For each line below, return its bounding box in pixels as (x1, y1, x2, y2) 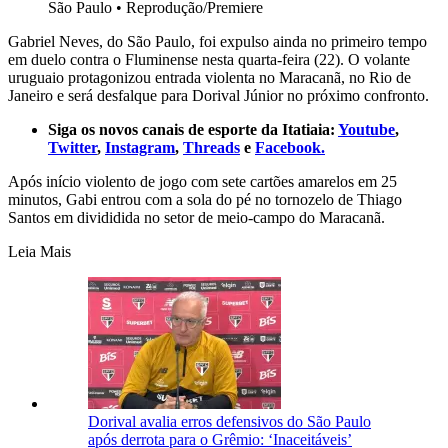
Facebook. (255, 139, 325, 157)
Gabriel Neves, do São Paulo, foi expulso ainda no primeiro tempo (8, 33, 427, 51)
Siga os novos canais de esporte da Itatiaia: (48, 121, 338, 139)
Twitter (48, 139, 97, 157)
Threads (183, 139, 240, 157)
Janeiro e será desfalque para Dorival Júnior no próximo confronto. (8, 87, 429, 105)
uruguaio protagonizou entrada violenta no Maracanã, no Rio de (8, 69, 411, 87)
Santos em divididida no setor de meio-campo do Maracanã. (8, 209, 385, 227)
